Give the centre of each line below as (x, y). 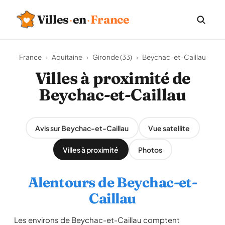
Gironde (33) (112, 57)
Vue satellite (169, 128)
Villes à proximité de (113, 78)
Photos (150, 149)
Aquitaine (67, 57)
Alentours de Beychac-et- (113, 182)
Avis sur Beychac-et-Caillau (82, 128)
